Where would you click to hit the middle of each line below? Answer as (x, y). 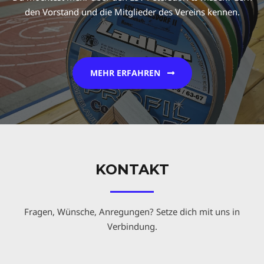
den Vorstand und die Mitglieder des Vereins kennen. (132, 12)
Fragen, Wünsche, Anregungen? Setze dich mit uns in (132, 212)
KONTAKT (132, 169)
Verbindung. (132, 226)
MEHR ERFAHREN (125, 73)
